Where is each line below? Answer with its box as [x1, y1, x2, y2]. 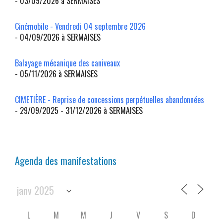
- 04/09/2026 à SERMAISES [15, 31, 101, 43]
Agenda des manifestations [15, 153, 116, 168]
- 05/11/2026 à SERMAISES [15, 67, 98, 80]
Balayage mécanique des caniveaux [15, 56, 120, 69]
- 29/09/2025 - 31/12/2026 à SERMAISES [15, 104, 143, 116]
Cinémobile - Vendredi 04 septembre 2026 [15, 20, 146, 32]
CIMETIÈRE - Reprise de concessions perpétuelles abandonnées [15, 93, 204, 106]
